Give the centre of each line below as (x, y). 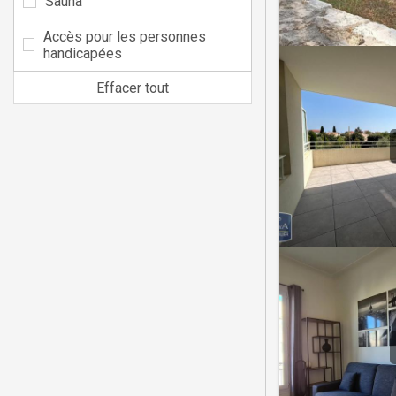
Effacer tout (133, 88)
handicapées (82, 53)
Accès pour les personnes (124, 36)
